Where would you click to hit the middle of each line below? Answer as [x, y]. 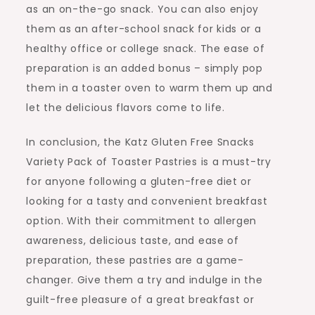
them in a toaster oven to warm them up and [149, 88]
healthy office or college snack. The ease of [146, 49]
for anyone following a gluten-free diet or [139, 182]
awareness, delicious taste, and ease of [133, 241]
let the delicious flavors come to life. [126, 108]
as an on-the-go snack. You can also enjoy [143, 9]
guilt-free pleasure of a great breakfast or [140, 300]
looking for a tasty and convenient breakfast [147, 201]
